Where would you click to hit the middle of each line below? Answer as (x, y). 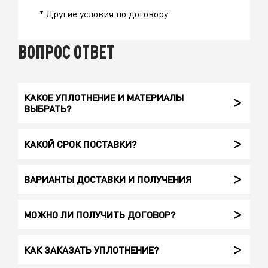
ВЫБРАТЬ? (48, 109)
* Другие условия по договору (103, 14)
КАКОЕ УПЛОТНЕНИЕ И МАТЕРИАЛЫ (104, 98)
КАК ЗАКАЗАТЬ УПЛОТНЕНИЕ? (91, 250)
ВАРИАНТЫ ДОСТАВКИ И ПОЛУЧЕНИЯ (108, 179)
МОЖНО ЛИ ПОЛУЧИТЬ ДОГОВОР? (100, 215)
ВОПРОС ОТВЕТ (66, 52)
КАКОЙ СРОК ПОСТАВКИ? (80, 144)
